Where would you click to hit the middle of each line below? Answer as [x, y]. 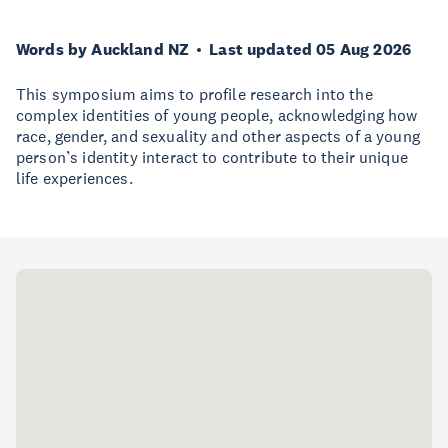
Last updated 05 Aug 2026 [310, 49]
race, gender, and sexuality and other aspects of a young [218, 136]
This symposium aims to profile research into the [194, 94]
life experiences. [74, 178]
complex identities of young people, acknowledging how [217, 115]
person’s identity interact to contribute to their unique [212, 157]
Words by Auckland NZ [103, 49]
